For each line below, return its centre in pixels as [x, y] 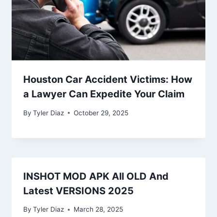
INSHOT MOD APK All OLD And [96, 176]
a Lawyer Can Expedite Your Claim [104, 94]
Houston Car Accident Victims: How [108, 80]
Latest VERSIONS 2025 [78, 191]
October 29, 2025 [101, 113]
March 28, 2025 [99, 209]
